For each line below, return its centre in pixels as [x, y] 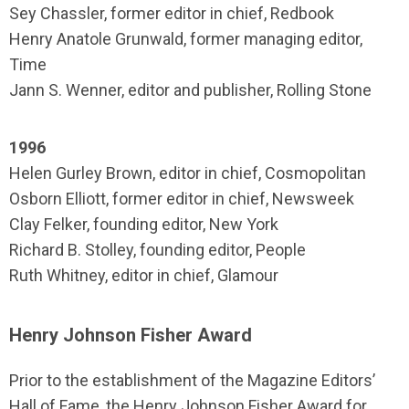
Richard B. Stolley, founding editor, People [157, 250]
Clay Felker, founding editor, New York [144, 224]
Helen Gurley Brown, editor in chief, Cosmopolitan [188, 173]
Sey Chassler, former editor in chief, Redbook [172, 13]
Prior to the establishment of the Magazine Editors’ [192, 380]
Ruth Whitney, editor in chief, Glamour [144, 275]
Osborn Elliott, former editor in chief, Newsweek [182, 199]
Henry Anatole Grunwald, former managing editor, [186, 39]
